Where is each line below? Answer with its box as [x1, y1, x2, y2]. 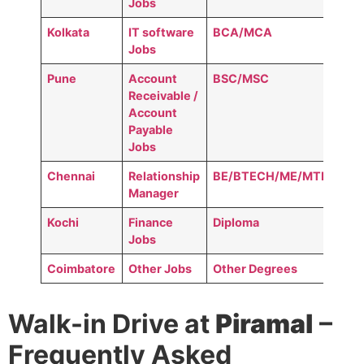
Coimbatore [47, 261, 116, 275]
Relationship [128, 168, 201, 183]
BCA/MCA [213, 24, 273, 39]
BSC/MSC [213, 71, 270, 85]
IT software [128, 24, 195, 39]
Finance [128, 214, 174, 229]
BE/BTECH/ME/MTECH [213, 168, 347, 183]
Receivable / [128, 88, 199, 102]
